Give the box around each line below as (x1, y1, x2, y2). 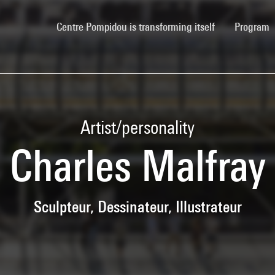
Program (234, 20, 272, 33)
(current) (214, 19, 250, 33)
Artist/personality (80, 116, 195, 137)
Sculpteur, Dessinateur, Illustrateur (33, 196, 242, 216)
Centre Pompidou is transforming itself (56, 20, 215, 33)
